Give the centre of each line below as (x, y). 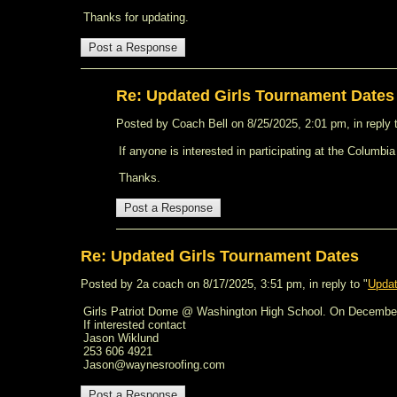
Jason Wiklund (121, 338)
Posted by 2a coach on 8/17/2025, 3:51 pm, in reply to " (224, 284)
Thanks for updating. (136, 17)
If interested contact (135, 325)
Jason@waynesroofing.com (154, 365)
